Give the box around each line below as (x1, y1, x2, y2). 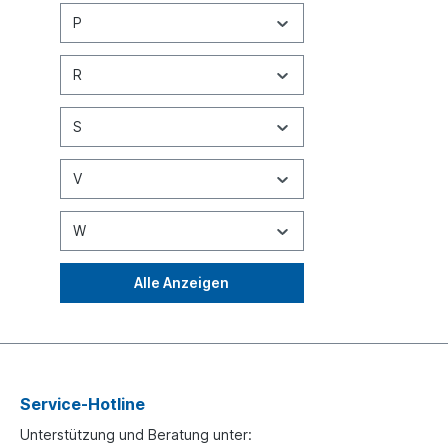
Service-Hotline (20, 394, 145, 415)
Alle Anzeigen (134, 273, 230, 291)
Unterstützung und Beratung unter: (20, 426, 252, 444)
